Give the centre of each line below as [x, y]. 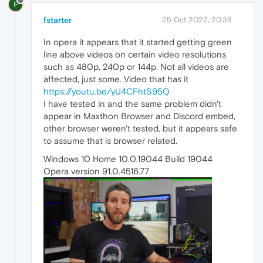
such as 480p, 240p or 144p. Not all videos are [136, 67]
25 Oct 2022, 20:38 [197, 20]
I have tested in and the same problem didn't [132, 104]
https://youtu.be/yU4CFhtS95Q [107, 92]
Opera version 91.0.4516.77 [96, 171]
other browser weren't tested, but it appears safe [140, 129]
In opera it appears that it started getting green [138, 42]
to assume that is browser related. [110, 141]
